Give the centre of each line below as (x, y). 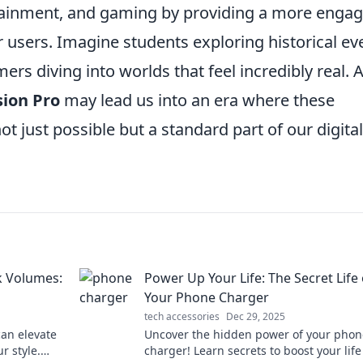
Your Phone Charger (207, 297)
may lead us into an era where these (197, 100)
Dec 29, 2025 (256, 316)
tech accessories (182, 316)
